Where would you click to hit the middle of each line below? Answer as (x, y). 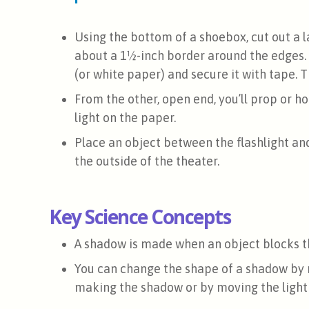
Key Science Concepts (140, 216)
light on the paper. (127, 117)
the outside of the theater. (147, 161)
